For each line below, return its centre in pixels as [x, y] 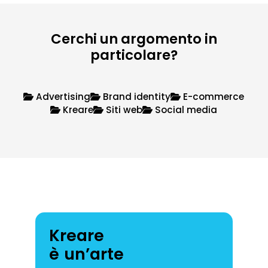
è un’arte [86, 254]
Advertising [62, 97]
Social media [185, 110]
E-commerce [213, 97]
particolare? [134, 55]
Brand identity [136, 97]
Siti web [123, 110]
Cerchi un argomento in [134, 39]
